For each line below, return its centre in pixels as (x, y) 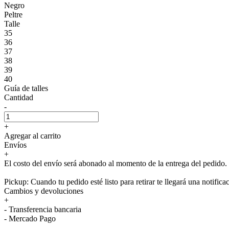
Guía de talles (26, 88)
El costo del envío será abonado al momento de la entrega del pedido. (116, 163)
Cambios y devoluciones (44, 191)
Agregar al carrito (32, 135)
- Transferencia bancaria (43, 209)
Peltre (13, 14)
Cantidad (19, 97)
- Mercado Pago (30, 218)
